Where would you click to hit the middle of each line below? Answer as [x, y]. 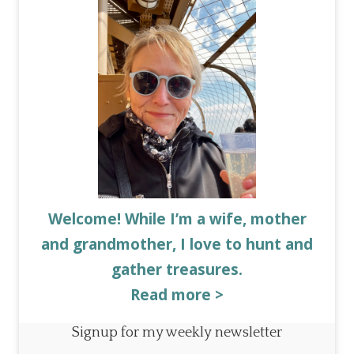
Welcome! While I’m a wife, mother [177, 218]
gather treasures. [177, 269]
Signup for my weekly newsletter [177, 332]
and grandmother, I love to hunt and [177, 244]
